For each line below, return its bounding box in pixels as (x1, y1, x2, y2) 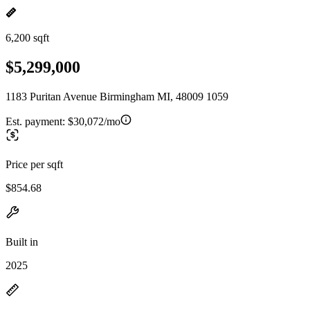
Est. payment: (6, 115, 68, 127)
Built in (6, 235, 38, 248)
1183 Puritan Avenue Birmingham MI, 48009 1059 (6, 90, 228, 102)
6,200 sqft (6, 32, 49, 44)
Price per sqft (6, 158, 63, 170)
